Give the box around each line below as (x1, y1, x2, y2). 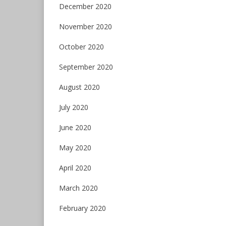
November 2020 (59, 22, 112, 31)
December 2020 (59, 2, 111, 11)
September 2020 (59, 62, 113, 72)
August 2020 (59, 82, 100, 92)
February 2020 (59, 203, 106, 213)
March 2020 (59, 183, 98, 193)
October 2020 (59, 42, 104, 51)
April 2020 (59, 163, 91, 173)
